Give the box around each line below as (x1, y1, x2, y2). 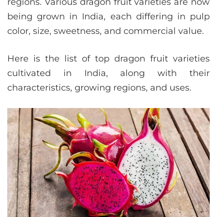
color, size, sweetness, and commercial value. (7, 26, 204, 37)
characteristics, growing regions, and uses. (7, 82, 191, 93)
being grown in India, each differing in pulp (7, 11, 210, 22)
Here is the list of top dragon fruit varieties (7, 53, 210, 64)
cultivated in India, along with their (7, 68, 210, 79)
